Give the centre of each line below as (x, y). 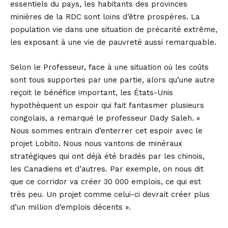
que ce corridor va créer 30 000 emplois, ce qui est (106, 181)
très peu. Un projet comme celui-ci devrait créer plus (110, 194)
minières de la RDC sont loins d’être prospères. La (105, 17)
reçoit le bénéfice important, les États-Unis (92, 92)
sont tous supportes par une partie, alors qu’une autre (112, 80)
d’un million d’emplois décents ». (70, 207)
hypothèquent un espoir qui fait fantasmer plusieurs (107, 105)
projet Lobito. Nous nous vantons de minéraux (96, 143)
